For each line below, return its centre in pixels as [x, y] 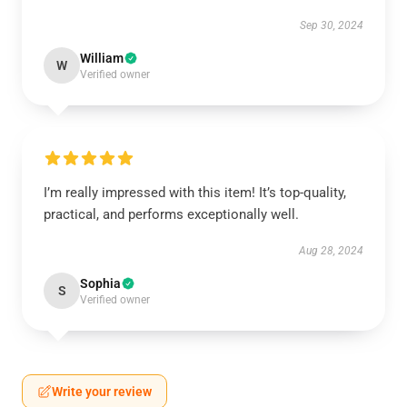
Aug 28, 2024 [331, 251]
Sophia [100, 283]
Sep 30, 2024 [332, 25]
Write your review [102, 392]
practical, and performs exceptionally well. [171, 214]
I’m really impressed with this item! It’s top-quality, [195, 193]
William [102, 58]
